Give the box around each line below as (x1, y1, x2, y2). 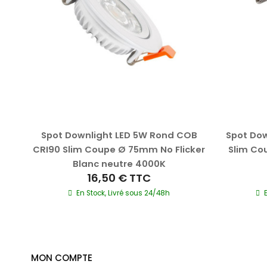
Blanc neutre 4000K (72, 157, 166, 170)
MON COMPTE (31, 251, 92, 264)
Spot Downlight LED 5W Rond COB (41, 128, 197, 141)
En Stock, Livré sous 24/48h (76, 188, 170, 198)
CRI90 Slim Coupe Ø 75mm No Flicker (33, 142, 205, 156)
